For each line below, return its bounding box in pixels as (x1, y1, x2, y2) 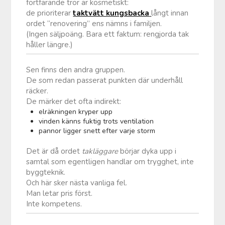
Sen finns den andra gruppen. (26, 64, 126, 75)
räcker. (26, 85, 49, 96)
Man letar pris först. (26, 188, 93, 198)
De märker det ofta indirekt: (26, 96, 122, 106)
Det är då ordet (26, 146, 82, 156)
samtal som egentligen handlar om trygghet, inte (26, 156, 194, 167)
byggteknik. (26, 167, 66, 177)
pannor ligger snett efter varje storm (39, 126, 156, 136)
